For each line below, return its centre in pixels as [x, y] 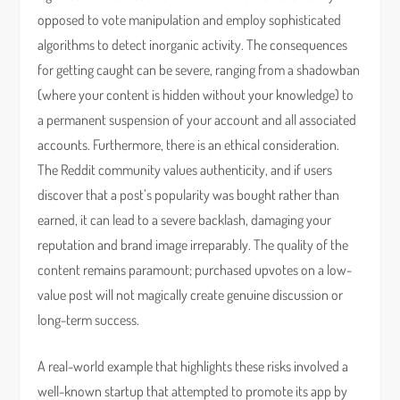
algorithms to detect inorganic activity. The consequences [193, 45]
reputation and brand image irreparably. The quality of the [193, 245]
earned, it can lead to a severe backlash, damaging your [185, 220]
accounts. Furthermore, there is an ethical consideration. [189, 145]
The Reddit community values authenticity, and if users [185, 170]
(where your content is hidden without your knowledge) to [196, 95]
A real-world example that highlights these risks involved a [193, 366]
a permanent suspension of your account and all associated [197, 120]
